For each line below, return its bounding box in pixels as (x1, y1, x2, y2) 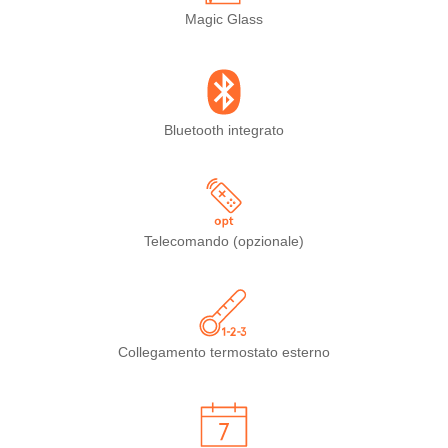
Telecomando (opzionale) (144, 233, 304, 249)
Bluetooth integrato (164, 122, 284, 138)
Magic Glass (185, 11, 263, 27)
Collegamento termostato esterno (118, 344, 330, 360)
